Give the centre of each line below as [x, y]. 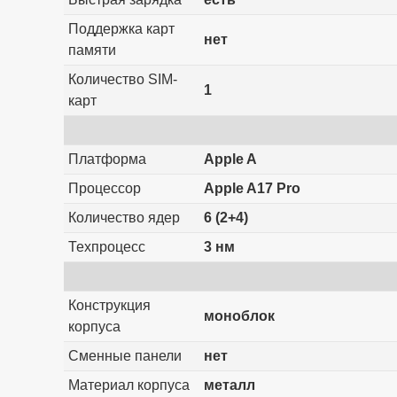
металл [229, 385]
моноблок [239, 315]
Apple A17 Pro [252, 188]
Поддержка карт [121, 28]
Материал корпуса [128, 385]
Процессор [104, 188]
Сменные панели [125, 355]
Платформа [107, 159]
